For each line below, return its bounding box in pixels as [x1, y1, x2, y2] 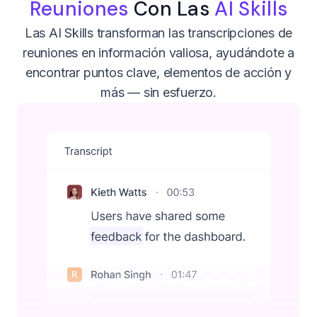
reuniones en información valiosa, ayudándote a [23, 45, 294, 60]
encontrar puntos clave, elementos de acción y [25, 64, 292, 80]
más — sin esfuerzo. [100, 84, 217, 100]
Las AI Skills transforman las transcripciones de [24, 25, 293, 40]
